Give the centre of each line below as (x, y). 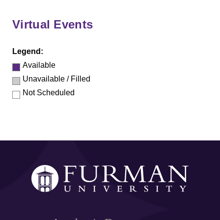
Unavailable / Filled (56, 79)
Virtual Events (53, 25)
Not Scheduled (49, 93)
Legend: (28, 52)
